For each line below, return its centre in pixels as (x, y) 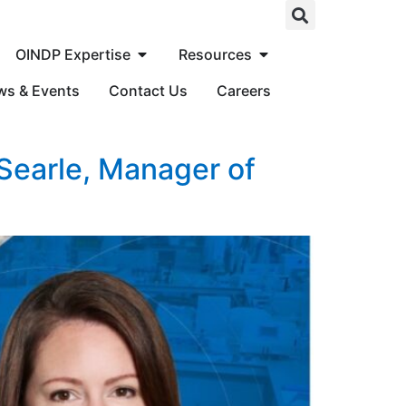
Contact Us (148, 91)
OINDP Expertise (72, 54)
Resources (215, 54)
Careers (243, 91)
